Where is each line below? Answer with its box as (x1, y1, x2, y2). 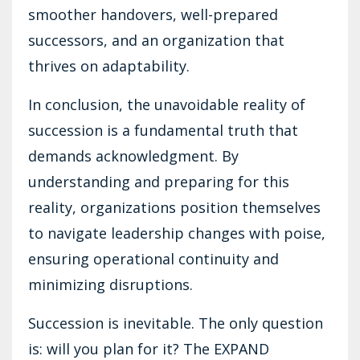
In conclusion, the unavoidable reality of (28, 94, 305, 114)
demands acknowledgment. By (28, 145, 239, 166)
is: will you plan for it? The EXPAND (28, 338, 269, 358)
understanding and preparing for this (28, 171, 289, 191)
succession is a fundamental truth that (28, 120, 298, 140)
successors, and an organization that (28, 30, 284, 50)
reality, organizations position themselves (28, 197, 321, 217)
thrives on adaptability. (28, 55, 190, 76)
